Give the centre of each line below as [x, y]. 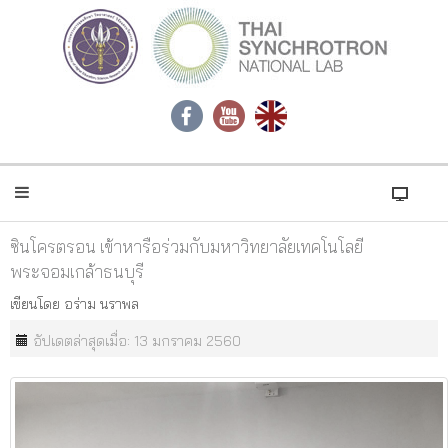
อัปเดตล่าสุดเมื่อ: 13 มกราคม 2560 [137, 341]
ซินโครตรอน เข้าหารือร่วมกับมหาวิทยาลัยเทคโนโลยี [186, 246]
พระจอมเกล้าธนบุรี [77, 271]
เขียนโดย [37, 304]
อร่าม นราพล [101, 304]
